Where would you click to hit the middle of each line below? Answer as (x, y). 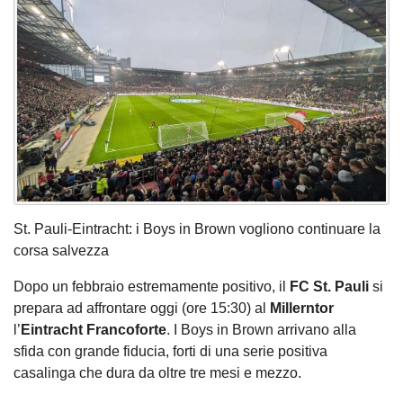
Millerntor (302, 308)
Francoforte (125, 329)
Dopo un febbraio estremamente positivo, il (152, 286)
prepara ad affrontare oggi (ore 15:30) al (142, 308)
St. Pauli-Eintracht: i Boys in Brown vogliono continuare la (197, 228)
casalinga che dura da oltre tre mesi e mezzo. (157, 372)
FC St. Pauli (329, 286)
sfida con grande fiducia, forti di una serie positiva (170, 351)
